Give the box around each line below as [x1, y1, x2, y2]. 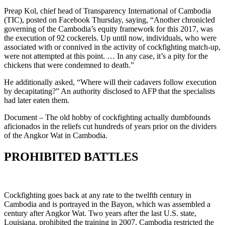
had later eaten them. [4, 95, 69, 104]
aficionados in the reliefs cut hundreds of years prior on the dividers [4, 122, 216, 131]
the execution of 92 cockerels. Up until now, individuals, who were [4, 33, 216, 42]
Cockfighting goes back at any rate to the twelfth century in [4, 190, 191, 199]
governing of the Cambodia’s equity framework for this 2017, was [4, 24, 213, 33]
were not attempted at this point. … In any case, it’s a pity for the [4, 51, 208, 60]
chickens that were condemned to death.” [4, 60, 134, 69]
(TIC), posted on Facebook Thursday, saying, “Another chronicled [4, 15, 215, 24]
